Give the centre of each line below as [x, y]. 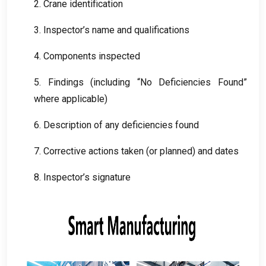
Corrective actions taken [94, 151]
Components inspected [92, 56]
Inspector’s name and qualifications [116, 30]
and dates [218, 151]
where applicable [69, 99]
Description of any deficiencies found [121, 125]
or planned [171, 151]
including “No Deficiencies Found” [170, 82]
